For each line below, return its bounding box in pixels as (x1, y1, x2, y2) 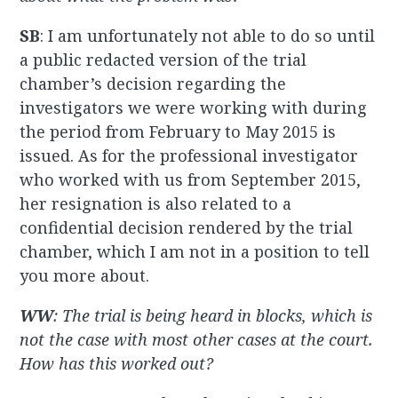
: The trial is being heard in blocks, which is (53, 305, 373, 327)
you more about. (20, 265, 150, 287)
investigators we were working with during (20, 97, 368, 119)
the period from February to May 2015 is (20, 121, 337, 143)
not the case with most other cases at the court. (20, 329, 374, 351)
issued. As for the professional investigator (20, 145, 359, 167)
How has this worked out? (20, 353, 214, 375)
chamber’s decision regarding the (20, 73, 287, 95)
